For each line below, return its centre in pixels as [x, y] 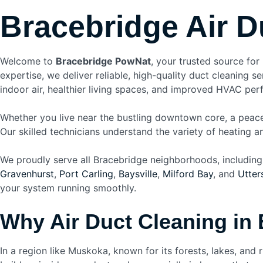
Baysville [138, 174]
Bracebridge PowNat [103, 61]
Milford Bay [188, 174]
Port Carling [86, 174]
